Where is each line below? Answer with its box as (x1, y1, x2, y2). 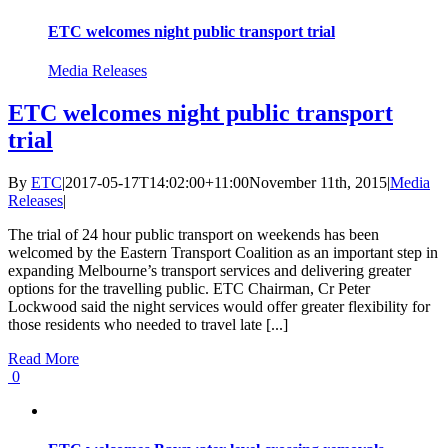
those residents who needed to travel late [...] (8, 316, 288, 334)
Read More (8, 350, 79, 368)
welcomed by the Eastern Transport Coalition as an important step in (8, 244, 438, 262)
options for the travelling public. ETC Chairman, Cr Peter (8, 280, 370, 298)
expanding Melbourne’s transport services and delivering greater (8, 262, 411, 280)
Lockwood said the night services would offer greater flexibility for (8, 298, 430, 316)
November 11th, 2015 (249, 174, 387, 192)
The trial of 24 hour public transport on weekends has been (8, 226, 379, 244)
